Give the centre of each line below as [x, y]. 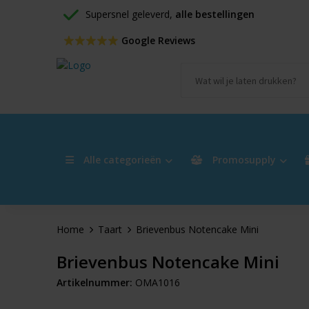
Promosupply [242, 159]
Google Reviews [157, 40]
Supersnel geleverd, [130, 14]
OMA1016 [157, 282]
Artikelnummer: [94, 282]
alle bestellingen [215, 14]
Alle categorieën [121, 159]
